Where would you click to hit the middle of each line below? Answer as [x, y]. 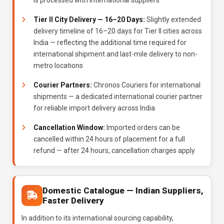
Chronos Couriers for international [146, 85]
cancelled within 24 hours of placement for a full [109, 139]
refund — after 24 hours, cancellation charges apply [114, 150]
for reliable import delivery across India [94, 108]
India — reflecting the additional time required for [110, 42]
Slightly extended [173, 19]
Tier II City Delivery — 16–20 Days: [89, 19]
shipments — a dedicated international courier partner [118, 96]
